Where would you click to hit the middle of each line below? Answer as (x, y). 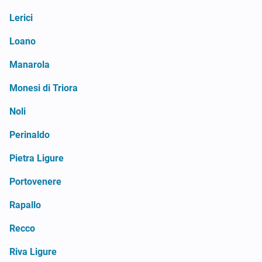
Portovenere (35, 181)
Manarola (30, 64)
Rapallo (25, 205)
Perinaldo (30, 135)
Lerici (21, 18)
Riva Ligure (33, 251)
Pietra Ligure (37, 158)
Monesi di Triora (44, 88)
